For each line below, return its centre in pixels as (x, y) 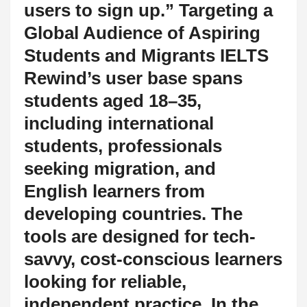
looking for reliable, (105, 281)
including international (119, 123)
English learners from (114, 191)
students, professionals (123, 146)
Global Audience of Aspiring (142, 33)
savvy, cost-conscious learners (153, 259)
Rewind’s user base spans (133, 78)
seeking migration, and (120, 168)
